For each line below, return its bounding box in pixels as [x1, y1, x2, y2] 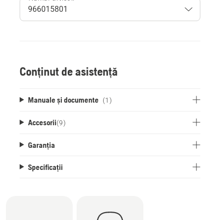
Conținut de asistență [20, 64, 118, 78]
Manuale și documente [27, 95, 99, 104]
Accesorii [27, 117, 56, 127]
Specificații [27, 162, 63, 171]
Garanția [27, 140, 55, 149]
